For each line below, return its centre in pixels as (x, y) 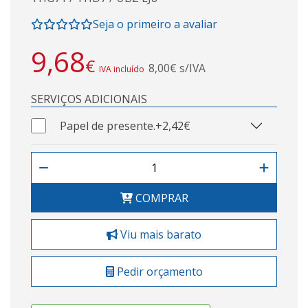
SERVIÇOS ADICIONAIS (89, 99)
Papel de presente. (108, 125)
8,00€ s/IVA (177, 68)
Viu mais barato (159, 234)
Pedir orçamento (158, 271)
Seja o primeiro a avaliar (155, 24)
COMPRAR (160, 198)
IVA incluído (122, 69)
